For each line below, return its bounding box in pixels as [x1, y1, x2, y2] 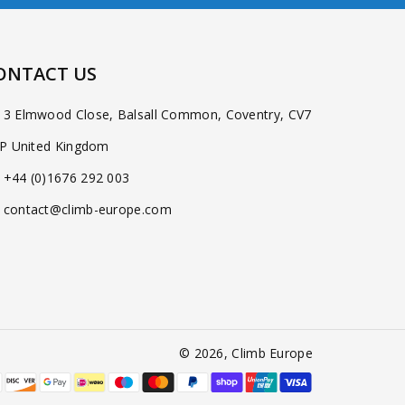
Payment [312, 371, 367, 389]
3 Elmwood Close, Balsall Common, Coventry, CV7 [3, 105, 312, 123]
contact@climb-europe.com [3, 200, 172, 218]
